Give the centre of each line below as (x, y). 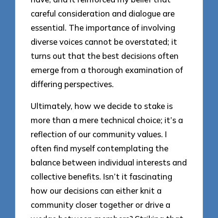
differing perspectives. (73, 84)
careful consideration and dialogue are (103, 14)
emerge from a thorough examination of (107, 70)
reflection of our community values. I (99, 134)
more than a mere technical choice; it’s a (107, 120)
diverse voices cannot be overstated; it (104, 42)
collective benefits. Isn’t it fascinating (102, 176)
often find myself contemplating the (100, 148)
